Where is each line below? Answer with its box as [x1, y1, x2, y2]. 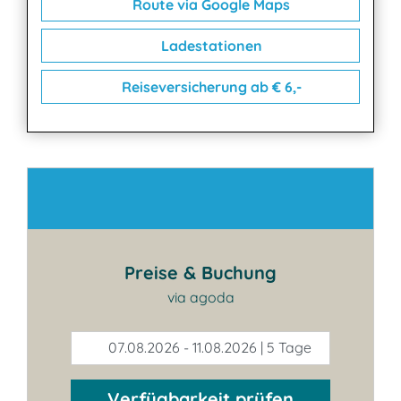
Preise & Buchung [124, 261, 277, 284]
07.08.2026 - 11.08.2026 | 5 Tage [104, 338, 311, 356]
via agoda [166, 288, 235, 306]
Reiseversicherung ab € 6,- [117, 78, 302, 96]
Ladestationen [157, 37, 262, 55]
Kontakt [54, 192, 137, 219]
